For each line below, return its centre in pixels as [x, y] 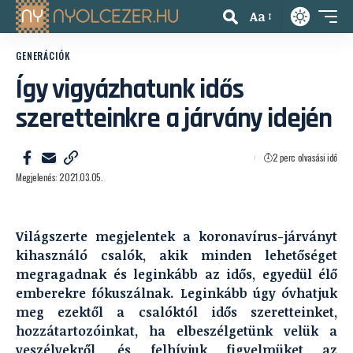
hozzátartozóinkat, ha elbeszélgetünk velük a [176, 331]
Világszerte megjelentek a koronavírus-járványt [176, 236]
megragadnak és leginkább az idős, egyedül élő [176, 274]
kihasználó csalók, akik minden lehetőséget [176, 255]
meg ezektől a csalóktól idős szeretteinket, [176, 312]
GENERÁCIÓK [43, 56]
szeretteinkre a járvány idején [174, 119]
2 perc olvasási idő [305, 157]
